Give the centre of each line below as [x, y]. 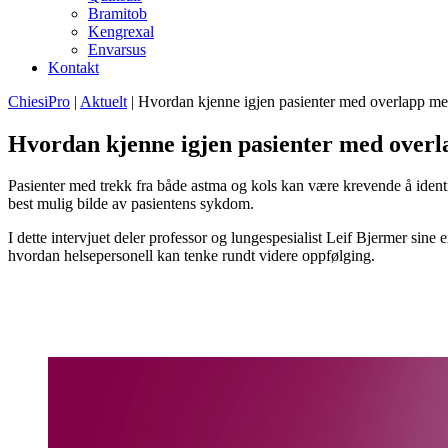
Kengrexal [121, 31]
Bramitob [117, 13]
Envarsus [117, 49]
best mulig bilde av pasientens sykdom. [131, 204]
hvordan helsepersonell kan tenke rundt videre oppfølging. [191, 256]
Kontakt [73, 67]
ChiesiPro [39, 101]
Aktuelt [103, 101]
